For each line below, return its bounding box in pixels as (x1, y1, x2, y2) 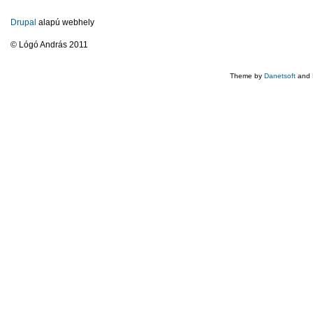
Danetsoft (264, 72, 296, 80)
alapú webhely (36, 17, 94, 28)
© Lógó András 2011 (10, 40, 88, 50)
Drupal (10, 17, 36, 28)
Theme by (230, 72, 264, 80)
